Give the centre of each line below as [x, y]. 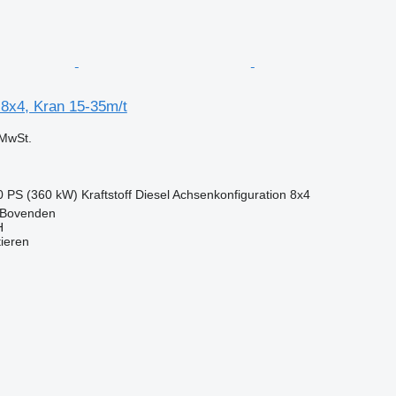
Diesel [152, 194]
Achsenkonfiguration [229, 194]
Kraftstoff [106, 194]
